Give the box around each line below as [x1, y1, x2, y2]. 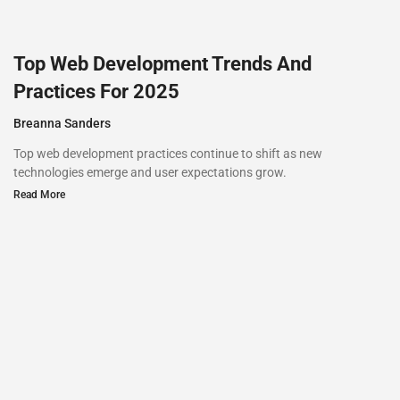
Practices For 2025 [13, 79, 179, 103]
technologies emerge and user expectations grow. [13, 164, 287, 179]
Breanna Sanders [13, 115, 111, 130]
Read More [13, 187, 65, 201]
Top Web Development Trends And [13, 52, 312, 75]
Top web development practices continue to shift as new [13, 146, 322, 161]
